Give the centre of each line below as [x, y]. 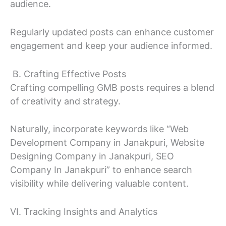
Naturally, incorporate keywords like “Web [99, 129]
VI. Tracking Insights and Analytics [84, 212]
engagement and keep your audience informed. [111, 45]
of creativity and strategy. [65, 101]
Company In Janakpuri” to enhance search [101, 170]
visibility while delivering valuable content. [99, 184]
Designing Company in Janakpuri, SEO [92, 156]
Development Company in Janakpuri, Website [107, 143]
